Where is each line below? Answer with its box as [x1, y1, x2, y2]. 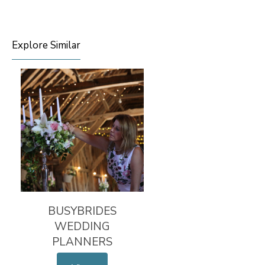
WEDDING [54, 219, 110, 235]
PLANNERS [52, 234, 112, 250]
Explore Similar [12, 38, 80, 53]
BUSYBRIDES [48, 203, 117, 219]
